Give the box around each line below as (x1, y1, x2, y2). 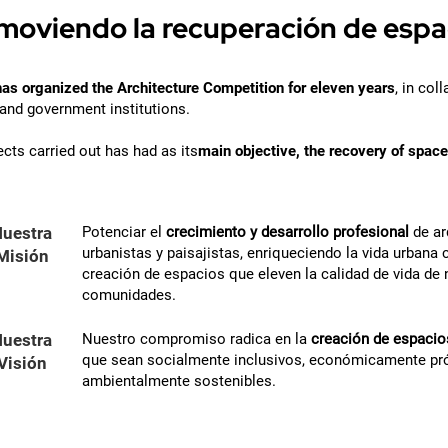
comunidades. (82, 286, 180, 305)
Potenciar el (82, 223, 166, 242)
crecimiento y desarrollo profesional (166, 223, 413, 242)
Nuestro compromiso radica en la (82, 330, 311, 349)
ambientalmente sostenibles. (82, 372, 276, 391)
